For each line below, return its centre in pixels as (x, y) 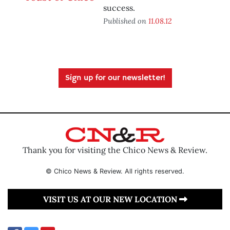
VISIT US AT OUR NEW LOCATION (111, 199)
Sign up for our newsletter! (115, 78)
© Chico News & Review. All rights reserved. (115, 171)
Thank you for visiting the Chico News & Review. (115, 150)
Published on (126, 21)
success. (119, 8)
